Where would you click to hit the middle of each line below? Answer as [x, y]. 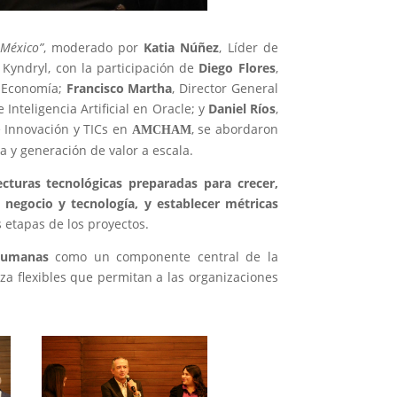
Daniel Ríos [241, 109]
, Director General [225, 89]
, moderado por [94, 48]
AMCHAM [161, 130]
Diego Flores [237, 68]
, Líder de [249, 48]
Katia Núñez [182, 48]
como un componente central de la [163, 257]
